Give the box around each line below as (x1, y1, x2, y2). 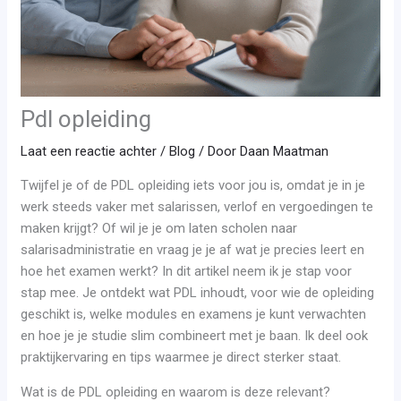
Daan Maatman (240, 143, 329, 160)
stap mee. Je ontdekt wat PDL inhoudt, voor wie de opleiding (21, 285, 375, 302)
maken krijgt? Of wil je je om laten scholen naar (21, 220, 298, 237)
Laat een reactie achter (21, 143, 158, 160)
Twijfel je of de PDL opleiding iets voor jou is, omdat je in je (21, 177, 366, 194)
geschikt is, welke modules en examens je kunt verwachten (21, 306, 367, 323)
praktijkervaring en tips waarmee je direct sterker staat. (21, 349, 342, 366)
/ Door (195, 143, 241, 160)
